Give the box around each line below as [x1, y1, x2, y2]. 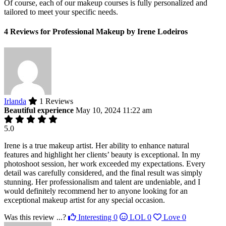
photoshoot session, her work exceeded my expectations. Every [4, 159, 205, 168]
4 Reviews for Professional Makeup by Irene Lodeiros [4, 27, 188, 36]
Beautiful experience [4, 105, 74, 115]
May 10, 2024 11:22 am [76, 105, 152, 115]
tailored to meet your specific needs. [4, 7, 118, 16]
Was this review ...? [4, 212, 66, 221]
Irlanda [4, 96, 26, 105]
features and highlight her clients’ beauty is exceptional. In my [4, 150, 200, 159]
